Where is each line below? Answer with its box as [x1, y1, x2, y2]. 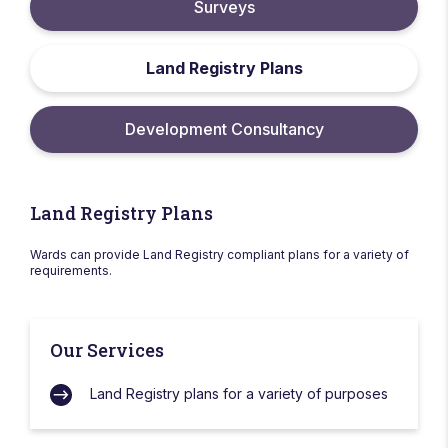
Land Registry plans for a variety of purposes [90, 385, 388, 402]
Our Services [50, 338, 164, 362]
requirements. [30, 263, 112, 278]
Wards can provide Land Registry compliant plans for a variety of [30, 247, 409, 262]
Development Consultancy [124, 119, 324, 139]
